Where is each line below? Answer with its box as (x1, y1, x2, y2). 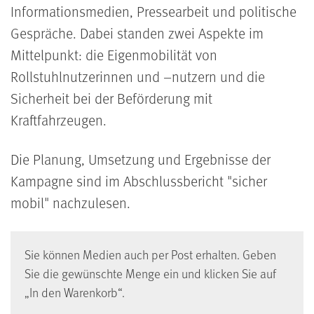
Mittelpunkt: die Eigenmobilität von (11, 44, 217, 64)
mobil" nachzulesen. (11, 192, 130, 212)
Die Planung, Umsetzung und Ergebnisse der (11, 149, 271, 169)
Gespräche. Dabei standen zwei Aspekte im (11, 22, 264, 43)
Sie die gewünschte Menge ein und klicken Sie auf (25, 264, 276, 282)
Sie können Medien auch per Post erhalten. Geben (25, 245, 276, 263)
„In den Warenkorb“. (25, 283, 125, 301)
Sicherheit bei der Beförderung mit (11, 88, 212, 108)
